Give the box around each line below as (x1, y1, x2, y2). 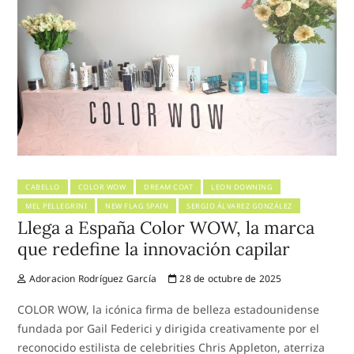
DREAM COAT (144, 182, 194, 193)
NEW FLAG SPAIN (105, 201, 169, 212)
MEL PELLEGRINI (25, 201, 88, 212)
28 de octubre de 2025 (177, 272, 282, 286)
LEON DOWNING (211, 182, 273, 193)
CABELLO (25, 182, 60, 193)
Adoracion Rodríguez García (26, 272, 157, 286)
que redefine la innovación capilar (17, 238, 291, 261)
